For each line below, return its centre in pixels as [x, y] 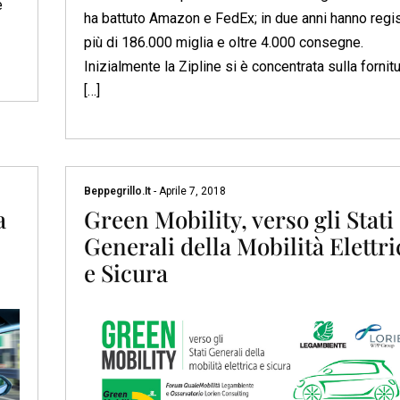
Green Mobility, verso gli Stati [238, 220]
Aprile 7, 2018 [191, 192]
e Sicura [125, 273]
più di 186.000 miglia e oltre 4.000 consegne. [223, 43]
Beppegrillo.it [118, 192]
